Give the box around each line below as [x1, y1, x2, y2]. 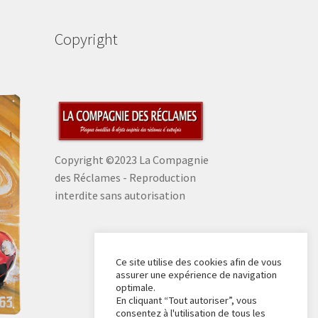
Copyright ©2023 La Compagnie [54, 153, 209, 168]
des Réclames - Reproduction [54, 170, 196, 185]
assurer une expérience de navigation [116, 268, 277, 281]
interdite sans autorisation [54, 188, 185, 203]
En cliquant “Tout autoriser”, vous [116, 294, 257, 307]
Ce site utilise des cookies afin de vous [116, 256, 282, 268]
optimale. [116, 281, 155, 294]
